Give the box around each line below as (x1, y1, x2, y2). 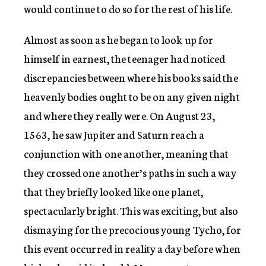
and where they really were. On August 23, (24, 107, 216, 123)
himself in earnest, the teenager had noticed (24, 50, 226, 66)
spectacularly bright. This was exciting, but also (24, 202, 238, 218)
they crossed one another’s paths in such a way (24, 164, 236, 180)
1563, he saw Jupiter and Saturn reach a (24, 126, 204, 142)
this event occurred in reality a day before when (24, 240, 240, 256)
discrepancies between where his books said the (24, 69, 238, 85)
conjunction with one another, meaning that (24, 145, 229, 161)
